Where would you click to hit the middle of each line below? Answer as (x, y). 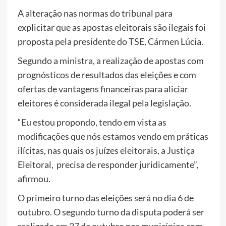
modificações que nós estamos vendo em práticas (113, 136)
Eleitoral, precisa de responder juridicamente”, (108, 164)
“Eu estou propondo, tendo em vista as (92, 122)
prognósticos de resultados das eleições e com (107, 74)
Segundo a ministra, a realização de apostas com (111, 60)
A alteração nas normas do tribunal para (95, 13)
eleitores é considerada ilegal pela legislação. (104, 103)
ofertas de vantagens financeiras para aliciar (103, 89)
